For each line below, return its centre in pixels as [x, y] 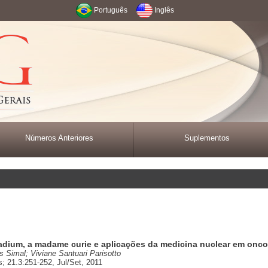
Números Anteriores [60, 138]
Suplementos [207, 138]
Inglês [164, 10]
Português [111, 10]
